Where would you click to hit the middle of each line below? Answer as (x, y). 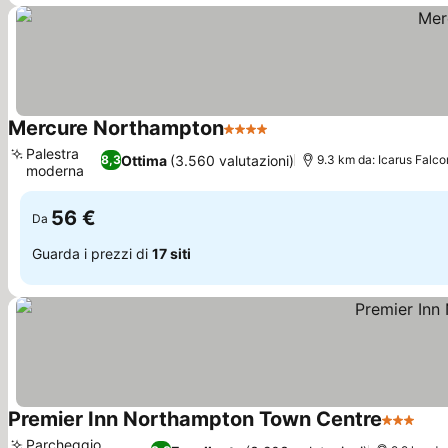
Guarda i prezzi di (92, 253)
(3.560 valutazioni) (232, 160)
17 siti (171, 253)
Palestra (52, 153)
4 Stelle (251, 139)
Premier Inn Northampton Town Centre (195, 419)
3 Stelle (409, 430)
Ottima (144, 160)
